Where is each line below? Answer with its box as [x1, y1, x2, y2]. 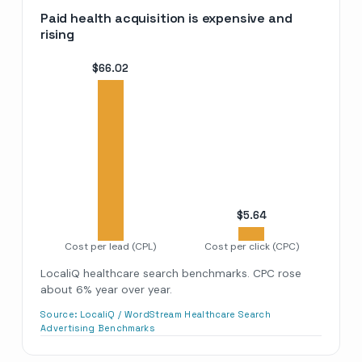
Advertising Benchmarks [40, 322, 155, 334]
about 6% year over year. [40, 282, 172, 297]
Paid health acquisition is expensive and [40, 9, 293, 27]
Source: [40, 308, 80, 320]
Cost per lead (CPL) [65, 239, 157, 253]
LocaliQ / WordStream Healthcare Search [79, 308, 271, 320]
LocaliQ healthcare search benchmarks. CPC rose [40, 266, 301, 280]
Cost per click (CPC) [204, 239, 299, 253]
